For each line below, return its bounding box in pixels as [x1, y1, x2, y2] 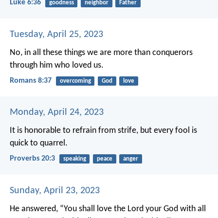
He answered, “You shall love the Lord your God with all [10, 204, 206, 214]
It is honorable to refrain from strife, [10, 126, 138, 136]
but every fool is [138, 126, 197, 136]
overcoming [59, 77, 91, 84]
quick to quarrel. [10, 139, 68, 148]
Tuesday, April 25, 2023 [10, 29, 103, 39]
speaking [63, 156, 86, 163]
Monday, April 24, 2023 [10, 108, 104, 118]
